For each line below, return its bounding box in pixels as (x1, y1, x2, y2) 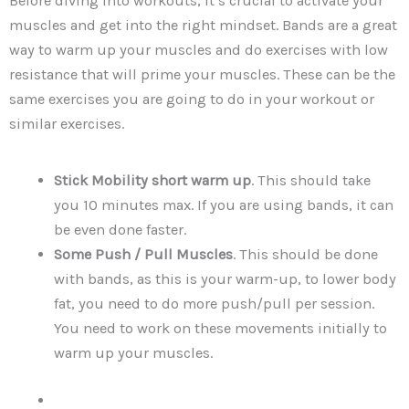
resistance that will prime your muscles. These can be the (9, 65, 395, 83)
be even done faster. (54, 221, 187, 239)
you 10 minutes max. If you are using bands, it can (54, 196, 394, 215)
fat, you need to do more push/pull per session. (54, 295, 375, 313)
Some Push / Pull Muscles (54, 246, 234, 264)
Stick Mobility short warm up (54, 172, 252, 190)
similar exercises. (9, 114, 124, 132)
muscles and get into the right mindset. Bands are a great (9, 16, 397, 34)
